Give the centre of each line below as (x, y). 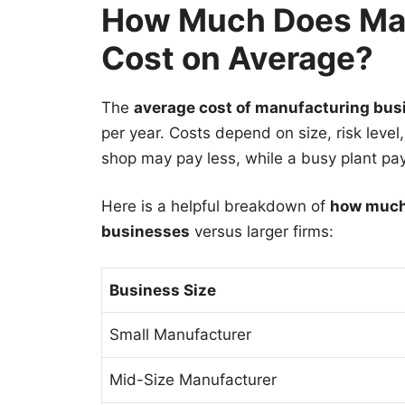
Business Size (163, 290)
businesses (146, 232)
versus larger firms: (262, 232)
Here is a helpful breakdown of (216, 207)
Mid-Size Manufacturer (193, 379)
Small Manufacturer (180, 334)
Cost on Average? (237, 57)
